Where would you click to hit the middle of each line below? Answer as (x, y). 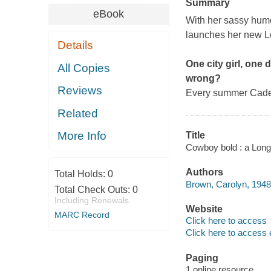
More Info (82, 136)
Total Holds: (81, 174)
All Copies (84, 68)
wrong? (203, 79)
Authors (204, 172)
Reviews (80, 91)
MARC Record (82, 214)
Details (76, 45)
